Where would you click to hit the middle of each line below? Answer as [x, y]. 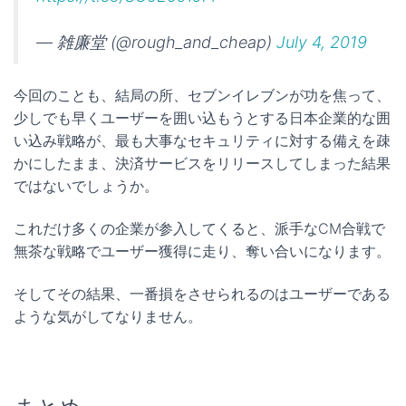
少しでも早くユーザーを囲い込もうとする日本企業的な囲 [202, 117]
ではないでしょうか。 [86, 185]
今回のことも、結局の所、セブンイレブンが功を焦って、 [202, 95]
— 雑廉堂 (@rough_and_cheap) [156, 42]
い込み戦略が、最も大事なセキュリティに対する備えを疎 [202, 140]
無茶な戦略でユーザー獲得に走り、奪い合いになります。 [202, 251]
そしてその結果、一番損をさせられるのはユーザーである [202, 293]
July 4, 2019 [322, 42]
